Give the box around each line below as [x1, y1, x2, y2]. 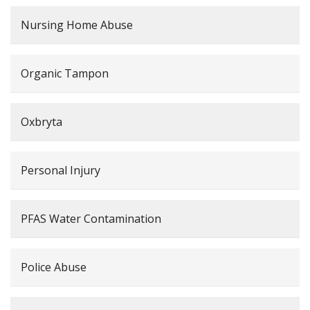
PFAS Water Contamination [21, 210, 161, 226]
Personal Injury [21, 162, 100, 178]
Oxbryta [21, 113, 62, 129]
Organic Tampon [21, 65, 109, 81]
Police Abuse [21, 259, 86, 275]
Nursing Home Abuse [21, 17, 133, 33]
